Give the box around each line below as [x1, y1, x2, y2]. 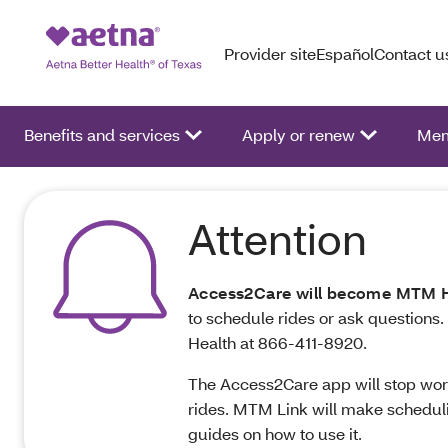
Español [316, 42, 374, 64]
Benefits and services [24, 124, 180, 145]
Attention [188, 212, 367, 266]
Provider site [224, 42, 316, 64]
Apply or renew [242, 124, 355, 145]
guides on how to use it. [188, 423, 366, 444]
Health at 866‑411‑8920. [188, 332, 367, 353]
